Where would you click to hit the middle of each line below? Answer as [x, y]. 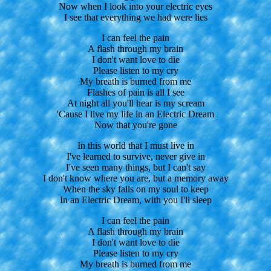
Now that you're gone [135, 125]
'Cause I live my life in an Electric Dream [135, 114]
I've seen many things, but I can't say [135, 167]
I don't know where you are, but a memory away [135, 178]
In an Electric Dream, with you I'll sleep [135, 200]
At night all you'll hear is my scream [135, 103]
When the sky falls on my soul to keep [135, 189]
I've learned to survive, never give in [135, 156]
